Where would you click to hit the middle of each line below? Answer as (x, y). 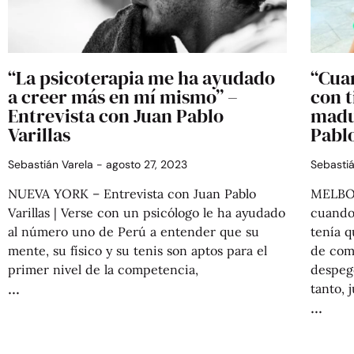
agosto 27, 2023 (145, 165)
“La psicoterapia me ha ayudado (141, 78)
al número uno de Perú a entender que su (134, 232)
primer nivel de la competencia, (103, 270)
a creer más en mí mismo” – (123, 97)
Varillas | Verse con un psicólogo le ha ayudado (147, 213)
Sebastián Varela (52, 165)
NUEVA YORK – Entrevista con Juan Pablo (132, 194)
